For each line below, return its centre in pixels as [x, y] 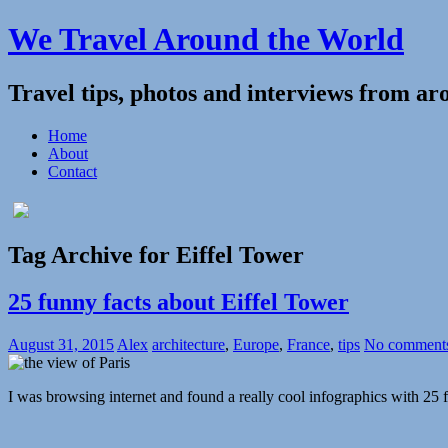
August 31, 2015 [61, 344]
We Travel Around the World [206, 39]
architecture [188, 344]
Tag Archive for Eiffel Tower [156, 254]
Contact [72, 171]
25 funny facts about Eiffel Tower [178, 301]
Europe [256, 344]
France [308, 344]
